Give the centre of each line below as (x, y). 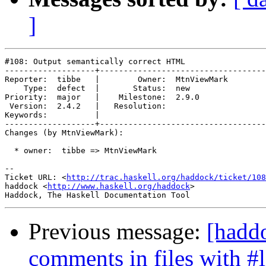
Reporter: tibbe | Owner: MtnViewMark (116, 80)
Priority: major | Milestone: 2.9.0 (116, 97)
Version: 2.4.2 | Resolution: (116, 106)
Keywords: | (57, 115)
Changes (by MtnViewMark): (64, 133)
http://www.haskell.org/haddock (119, 186)
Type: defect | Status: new (116, 88)
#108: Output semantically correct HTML (95, 62)
